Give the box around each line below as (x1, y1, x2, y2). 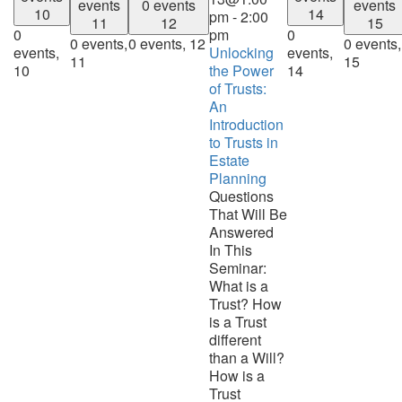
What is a (209, 275, 268, 296)
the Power (209, 59, 274, 81)
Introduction (209, 113, 284, 135)
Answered (209, 221, 274, 242)
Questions (209, 185, 274, 206)
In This (209, 239, 252, 260)
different (209, 328, 261, 350)
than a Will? (209, 346, 284, 368)
